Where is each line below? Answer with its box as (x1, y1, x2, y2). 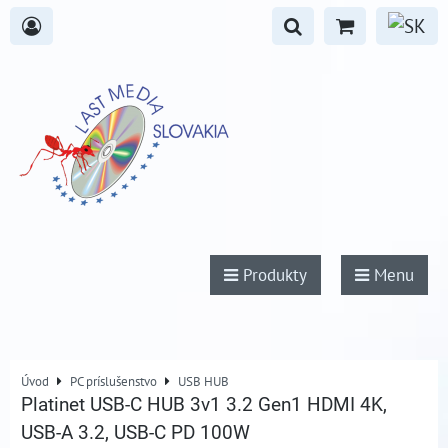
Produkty (238, 264, 307, 286)
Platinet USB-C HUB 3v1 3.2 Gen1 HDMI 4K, (21, 393, 387, 416)
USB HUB (178, 372, 229, 390)
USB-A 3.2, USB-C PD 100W (21, 421, 250, 444)
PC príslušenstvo (70, 372, 157, 390)
